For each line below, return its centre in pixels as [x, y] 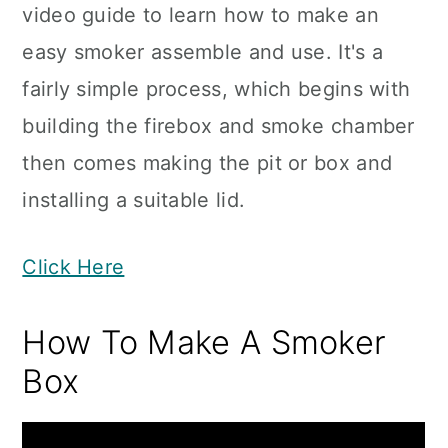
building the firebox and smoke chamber [218, 126]
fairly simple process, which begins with [216, 89]
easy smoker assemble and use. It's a [203, 52]
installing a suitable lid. [134, 200]
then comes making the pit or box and [207, 163]
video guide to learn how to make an [200, 15]
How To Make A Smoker [204, 342]
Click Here [73, 267]
